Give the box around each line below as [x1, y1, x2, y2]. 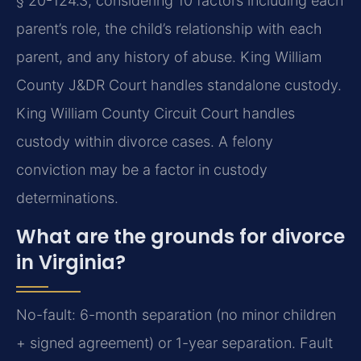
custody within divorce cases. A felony [16, 133, 273, 151]
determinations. [16, 189, 118, 207]
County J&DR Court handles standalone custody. [16, 77, 342, 94]
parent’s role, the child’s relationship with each [16, 20, 322, 38]
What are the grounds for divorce [16, 222, 345, 250]
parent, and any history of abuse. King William [16, 48, 322, 66]
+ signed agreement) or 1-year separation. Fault [16, 334, 333, 351]
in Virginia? [16, 248, 126, 276]
